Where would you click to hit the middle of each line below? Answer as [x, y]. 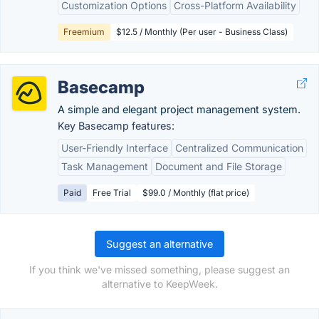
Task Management [105, 166]
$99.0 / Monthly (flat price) [196, 193]
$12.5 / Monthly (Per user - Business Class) [202, 32]
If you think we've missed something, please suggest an [159, 270]
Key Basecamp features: [116, 126]
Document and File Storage [219, 166]
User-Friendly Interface [115, 148]
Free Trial [112, 193]
